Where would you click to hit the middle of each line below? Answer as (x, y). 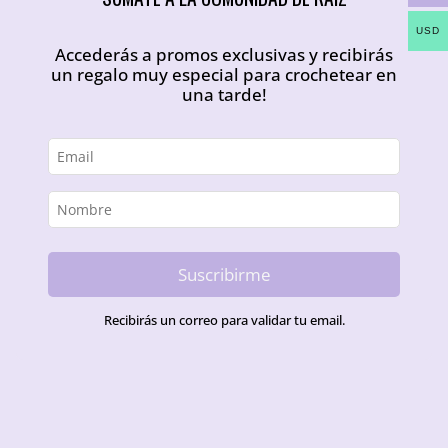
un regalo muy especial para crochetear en (224, 74)
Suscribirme (224, 274)
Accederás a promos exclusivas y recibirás (224, 54)
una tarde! (224, 94)
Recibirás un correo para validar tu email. (224, 321)
